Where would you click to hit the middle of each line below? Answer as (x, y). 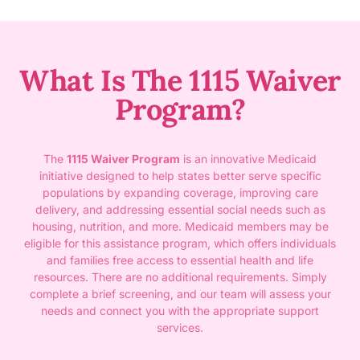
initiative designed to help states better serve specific (180, 176)
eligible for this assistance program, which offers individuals (180, 243)
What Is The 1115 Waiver (180, 81)
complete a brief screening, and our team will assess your (180, 294)
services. (180, 328)
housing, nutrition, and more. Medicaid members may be (180, 227)
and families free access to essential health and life (180, 260)
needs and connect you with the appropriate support (180, 311)
